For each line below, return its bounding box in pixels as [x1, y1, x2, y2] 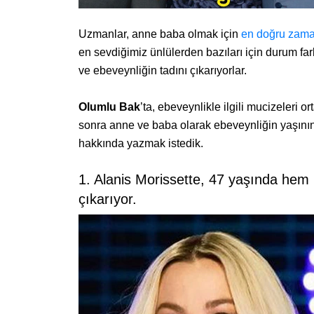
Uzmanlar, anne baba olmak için [78, 28, 241, 41]
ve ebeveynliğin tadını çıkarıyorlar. [78, 64, 247, 77]
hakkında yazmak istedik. [78, 137, 203, 150]
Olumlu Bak [78, 101, 140, 114]
